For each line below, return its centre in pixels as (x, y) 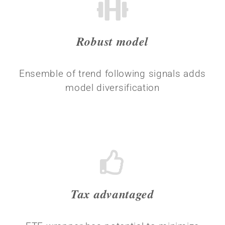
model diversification (113, 88)
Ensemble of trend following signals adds (112, 74)
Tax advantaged (113, 194)
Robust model (113, 41)
